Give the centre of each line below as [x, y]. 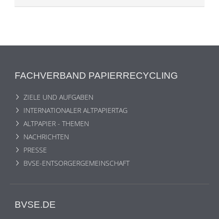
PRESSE [35, 150]
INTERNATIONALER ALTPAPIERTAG [76, 110]
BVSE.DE [35, 205]
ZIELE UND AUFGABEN [58, 97]
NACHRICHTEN [46, 137]
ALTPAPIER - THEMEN [56, 124]
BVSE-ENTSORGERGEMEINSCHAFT [77, 163]
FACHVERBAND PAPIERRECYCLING [96, 75]
